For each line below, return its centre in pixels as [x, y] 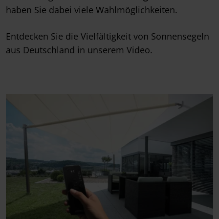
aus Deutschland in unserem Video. [79, 50]
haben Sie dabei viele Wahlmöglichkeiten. [92, 10]
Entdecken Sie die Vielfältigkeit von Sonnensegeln [108, 36]
